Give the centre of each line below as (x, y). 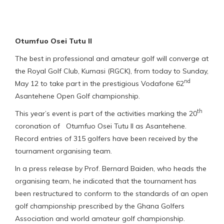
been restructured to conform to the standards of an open (111, 193)
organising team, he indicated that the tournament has (106, 181)
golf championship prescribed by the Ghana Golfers (100, 206)
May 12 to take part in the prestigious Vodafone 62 (99, 83)
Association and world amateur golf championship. (100, 218)
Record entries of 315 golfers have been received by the (106, 138)
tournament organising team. (63, 151)
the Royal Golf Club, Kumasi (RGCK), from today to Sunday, (112, 71)
